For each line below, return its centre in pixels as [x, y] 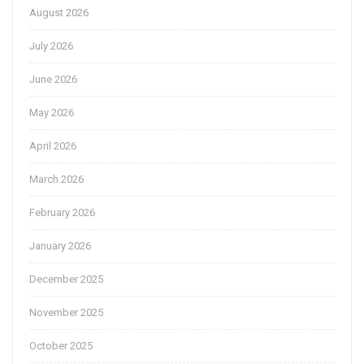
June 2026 [53, 80]
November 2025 [66, 313]
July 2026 [51, 46]
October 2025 [61, 346]
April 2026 [53, 146]
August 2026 [59, 13]
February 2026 [62, 213]
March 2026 [56, 180]
